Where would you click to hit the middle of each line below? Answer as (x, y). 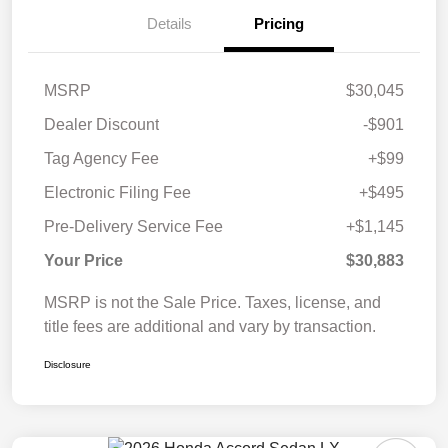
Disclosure (67, 365)
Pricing (279, 24)
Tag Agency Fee (101, 159)
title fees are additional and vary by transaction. (210, 327)
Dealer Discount (101, 125)
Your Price (83, 261)
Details (169, 24)
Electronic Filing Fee (117, 193)
